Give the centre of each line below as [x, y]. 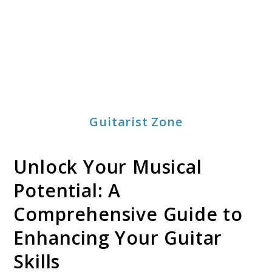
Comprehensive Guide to [128, 214]
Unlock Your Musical [108, 167]
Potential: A [67, 191]
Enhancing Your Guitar [118, 238]
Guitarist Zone [136, 121]
